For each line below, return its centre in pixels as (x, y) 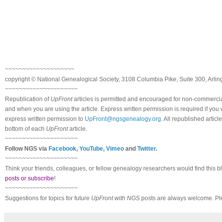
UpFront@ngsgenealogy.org (123, 119)
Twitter (146, 148)
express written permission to (45, 119)
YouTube (91, 148)
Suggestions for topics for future (48, 198)
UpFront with (109, 198)
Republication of (28, 99)
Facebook (62, 148)
